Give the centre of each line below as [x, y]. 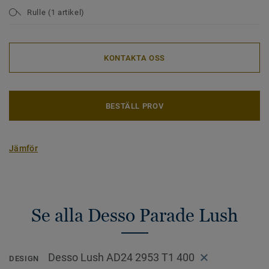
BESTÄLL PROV [134, 106]
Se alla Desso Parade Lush [134, 215]
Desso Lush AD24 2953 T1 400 [121, 258]
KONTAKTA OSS [134, 58]
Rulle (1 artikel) [56, 12]
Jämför [24, 148]
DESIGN [24, 259]
